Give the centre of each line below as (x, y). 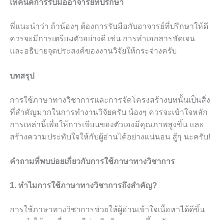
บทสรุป (22, 76)
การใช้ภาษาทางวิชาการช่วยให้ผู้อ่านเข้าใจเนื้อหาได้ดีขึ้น (107, 210)
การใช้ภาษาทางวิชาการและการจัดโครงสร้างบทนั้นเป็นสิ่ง (110, 100)
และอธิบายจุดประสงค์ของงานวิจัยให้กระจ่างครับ (93, 51)
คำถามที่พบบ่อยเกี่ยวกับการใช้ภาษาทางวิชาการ (92, 162)
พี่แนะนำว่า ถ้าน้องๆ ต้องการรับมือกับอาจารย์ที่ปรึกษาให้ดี (109, 27)
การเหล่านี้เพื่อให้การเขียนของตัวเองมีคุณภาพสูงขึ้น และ (107, 124)
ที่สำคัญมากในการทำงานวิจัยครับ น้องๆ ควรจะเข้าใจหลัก (109, 112)
